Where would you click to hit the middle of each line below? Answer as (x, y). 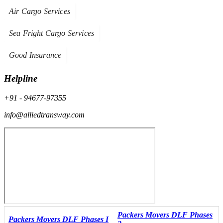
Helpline (21, 78)
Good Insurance (35, 55)
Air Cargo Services (40, 11)
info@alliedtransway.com (44, 114)
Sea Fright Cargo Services (52, 33)
